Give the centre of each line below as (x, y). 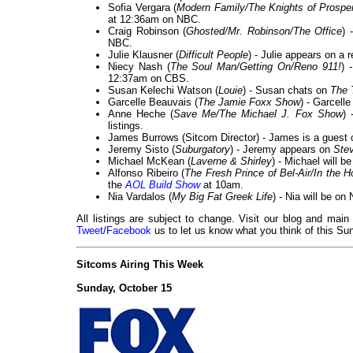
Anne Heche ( (141, 114)
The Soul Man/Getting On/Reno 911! (255, 67)
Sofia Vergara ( (143, 8)
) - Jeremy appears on (282, 150)
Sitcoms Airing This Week (140, 265)
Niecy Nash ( (139, 67)
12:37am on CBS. (149, 79)
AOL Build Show (163, 185)
